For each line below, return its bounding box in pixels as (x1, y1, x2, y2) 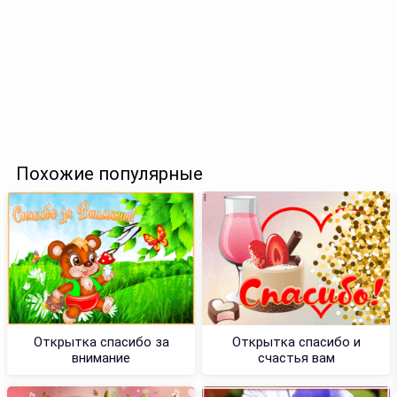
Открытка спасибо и (231, 333, 361, 350)
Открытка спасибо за (33, 333, 169, 350)
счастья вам (257, 349, 335, 366)
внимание (72, 349, 130, 366)
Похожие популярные (16, 162, 203, 184)
